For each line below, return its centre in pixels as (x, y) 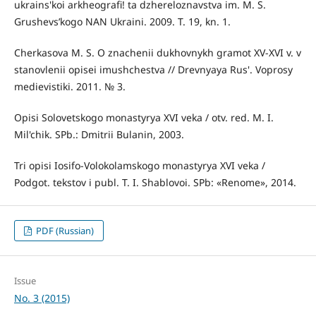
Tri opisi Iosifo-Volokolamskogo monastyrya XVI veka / (139, 165)
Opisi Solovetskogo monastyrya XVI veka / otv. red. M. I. (144, 117)
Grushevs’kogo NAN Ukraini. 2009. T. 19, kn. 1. (122, 21)
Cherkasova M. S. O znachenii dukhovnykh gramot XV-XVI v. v (157, 52)
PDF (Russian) (64, 230)
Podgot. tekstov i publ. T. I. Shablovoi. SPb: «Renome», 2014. (155, 182)
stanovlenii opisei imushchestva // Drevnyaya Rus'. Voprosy (153, 69)
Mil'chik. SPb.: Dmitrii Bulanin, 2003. (99, 134)
